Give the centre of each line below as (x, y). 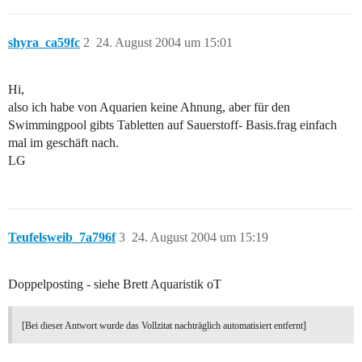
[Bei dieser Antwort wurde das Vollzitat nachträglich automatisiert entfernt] (164, 326)
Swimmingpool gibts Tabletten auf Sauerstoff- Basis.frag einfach (173, 125)
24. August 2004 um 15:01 (164, 43)
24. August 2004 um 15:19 (200, 238)
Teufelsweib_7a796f (62, 238)
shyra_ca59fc (44, 43)
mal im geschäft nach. (63, 143)
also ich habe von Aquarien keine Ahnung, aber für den (149, 107)
